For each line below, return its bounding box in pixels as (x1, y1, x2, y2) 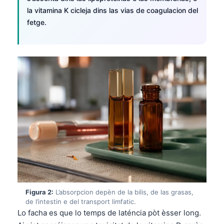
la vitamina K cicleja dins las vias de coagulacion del (27, 5, 198, 14)
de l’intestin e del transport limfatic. (25, 197, 136, 205)
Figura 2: (25, 187, 53, 196)
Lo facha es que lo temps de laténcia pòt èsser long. (17, 207, 201, 217)
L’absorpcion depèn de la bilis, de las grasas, (53, 187, 193, 196)
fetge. (27, 17, 46, 26)
